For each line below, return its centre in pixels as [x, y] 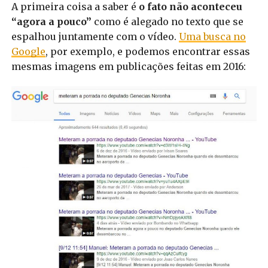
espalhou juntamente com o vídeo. [95, 36]
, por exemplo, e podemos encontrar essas [147, 51]
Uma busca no [212, 36]
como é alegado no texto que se [167, 21]
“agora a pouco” [51, 21]
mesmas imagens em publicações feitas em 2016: [128, 66]
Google [28, 51]
